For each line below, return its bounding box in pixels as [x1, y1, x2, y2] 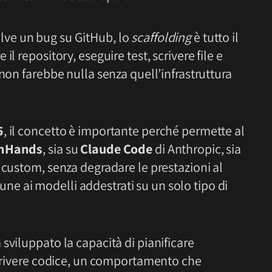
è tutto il [194, 29, 239, 46]
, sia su [42, 140, 81, 158]
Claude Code [80, 140, 153, 158]
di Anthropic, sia [152, 140, 242, 158]
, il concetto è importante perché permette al [3, 122, 245, 140]
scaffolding [131, 29, 194, 46]
